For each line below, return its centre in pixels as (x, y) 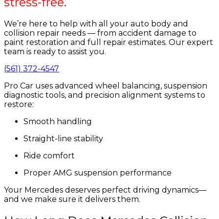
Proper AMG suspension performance (98, 173)
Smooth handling (58, 122)
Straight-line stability (63, 139)
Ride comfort (49, 156)
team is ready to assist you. (55, 52)
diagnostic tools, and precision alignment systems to (105, 95)
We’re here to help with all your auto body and (96, 24)
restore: (19, 105)
